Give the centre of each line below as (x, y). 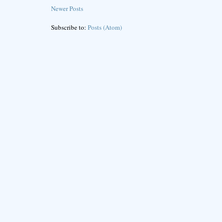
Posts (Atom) (105, 28)
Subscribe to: (69, 28)
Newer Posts (67, 9)
